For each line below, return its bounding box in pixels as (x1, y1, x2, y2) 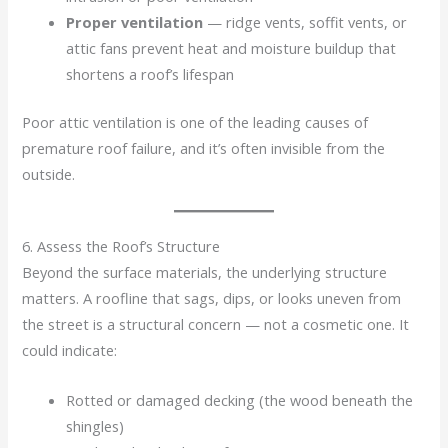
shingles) (66, 415, 125, 436)
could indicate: (22, 340, 118, 361)
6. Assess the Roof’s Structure (22, 236, 221, 257)
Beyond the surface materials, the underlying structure (22, 262, 388, 283)
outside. (22, 163, 76, 184)
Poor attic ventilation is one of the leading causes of (22, 111, 369, 132)
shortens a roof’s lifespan (66, 63, 235, 84)
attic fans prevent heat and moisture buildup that (66, 37, 397, 58)
